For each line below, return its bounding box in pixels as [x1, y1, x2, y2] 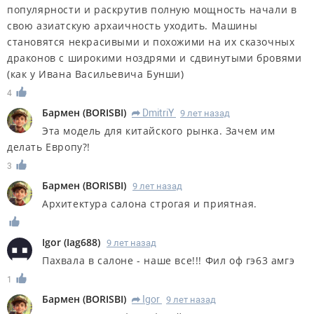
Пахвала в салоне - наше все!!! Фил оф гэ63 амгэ [42, 253, 295, 267]
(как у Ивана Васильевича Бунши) [7, 67, 184, 81]
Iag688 [67, 235, 97, 249]
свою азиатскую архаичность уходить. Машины [7, 19, 258, 33]
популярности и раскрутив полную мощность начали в [7, 3, 297, 17]
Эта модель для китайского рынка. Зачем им [42, 124, 275, 138]
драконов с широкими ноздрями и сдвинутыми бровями [7, 51, 302, 65]
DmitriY [142, 107, 174, 119]
